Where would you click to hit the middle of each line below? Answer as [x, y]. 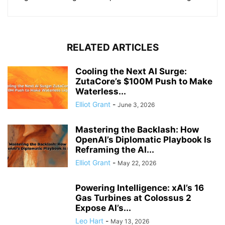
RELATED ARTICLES [113, 48]
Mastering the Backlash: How [137, 130]
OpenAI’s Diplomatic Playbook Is [143, 140]
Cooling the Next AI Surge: [131, 72]
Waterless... [101, 92]
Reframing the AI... [115, 150]
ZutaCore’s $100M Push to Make [144, 82]
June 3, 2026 [136, 105]
